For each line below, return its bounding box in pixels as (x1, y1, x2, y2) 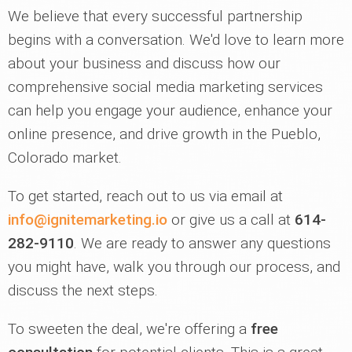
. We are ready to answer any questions (74, 234, 331, 252)
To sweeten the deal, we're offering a (8, 320, 251, 338)
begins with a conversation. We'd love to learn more (8, 31, 344, 49)
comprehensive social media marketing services (8, 78, 323, 96)
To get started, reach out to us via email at (8, 187, 283, 205)
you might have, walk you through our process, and (8, 258, 340, 276)
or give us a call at (167, 211, 295, 229)
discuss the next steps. (8, 281, 158, 299)
